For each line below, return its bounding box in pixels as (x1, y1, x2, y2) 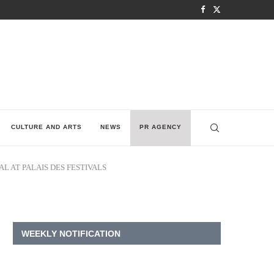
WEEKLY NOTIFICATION (21, 229, 120, 239)
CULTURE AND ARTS (11, 124, 82, 130)
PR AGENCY (139, 124, 182, 130)
